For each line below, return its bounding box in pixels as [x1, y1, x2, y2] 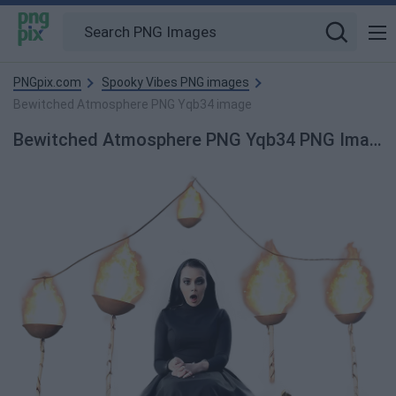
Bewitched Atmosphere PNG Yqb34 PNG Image [369, 129, 382, 150]
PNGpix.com [13, 75, 81, 89]
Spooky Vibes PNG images [102, 75, 249, 89]
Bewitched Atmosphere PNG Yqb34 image [13, 97, 252, 111]
